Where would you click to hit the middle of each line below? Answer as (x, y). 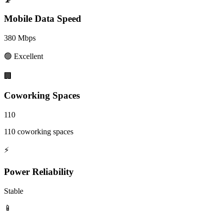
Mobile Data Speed (43, 19)
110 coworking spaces (39, 131)
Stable (14, 191)
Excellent (28, 56)
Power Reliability (39, 172)
